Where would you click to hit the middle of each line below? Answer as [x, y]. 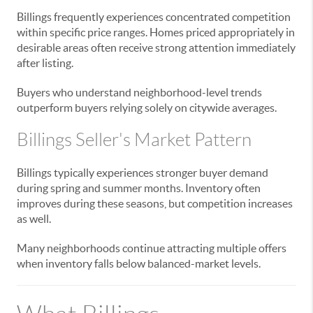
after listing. [45, 63]
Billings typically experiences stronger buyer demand [143, 173]
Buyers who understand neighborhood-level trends [139, 92]
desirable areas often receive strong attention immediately [156, 48]
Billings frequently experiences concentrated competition [154, 17]
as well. [34, 219]
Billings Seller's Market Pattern [134, 140]
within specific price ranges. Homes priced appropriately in [156, 32]
